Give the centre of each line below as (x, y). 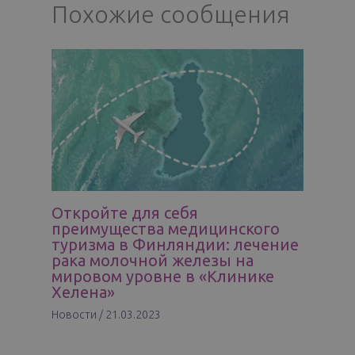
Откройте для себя (125, 212)
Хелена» (83, 292)
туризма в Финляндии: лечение (175, 244)
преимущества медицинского (166, 228)
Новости (74, 314)
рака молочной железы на (153, 260)
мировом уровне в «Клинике (163, 276)
